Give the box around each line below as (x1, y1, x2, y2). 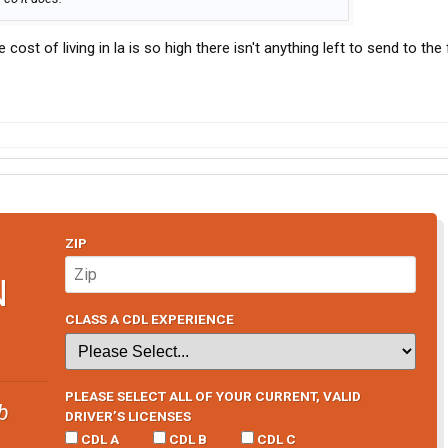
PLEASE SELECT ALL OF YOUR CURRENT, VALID (64, 387, 361, 404)
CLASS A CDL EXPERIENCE (64, 311, 234, 328)
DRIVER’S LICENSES (64, 407, 191, 424)
